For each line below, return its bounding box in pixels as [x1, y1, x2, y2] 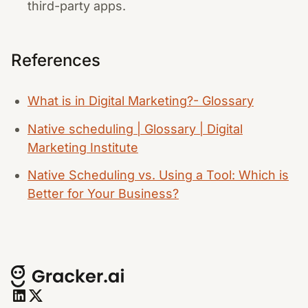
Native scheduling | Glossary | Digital [27, 121, 243, 136]
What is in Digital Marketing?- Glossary [27, 93, 254, 108]
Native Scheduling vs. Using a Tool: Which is [27, 168, 289, 182]
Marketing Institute [27, 140, 138, 155]
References [11, 50, 100, 70]
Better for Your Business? [27, 186, 179, 201]
